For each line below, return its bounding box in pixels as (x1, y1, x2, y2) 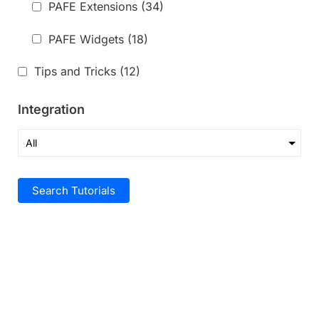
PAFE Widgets (48, 31, 124, 46)
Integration (18, 102, 85, 117)
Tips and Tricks (34, 64, 116, 79)
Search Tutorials (32, 184, 115, 198)
